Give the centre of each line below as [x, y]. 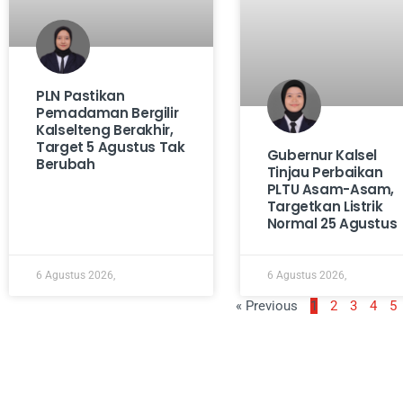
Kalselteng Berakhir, [105, 130]
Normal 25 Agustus [332, 224]
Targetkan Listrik [325, 207]
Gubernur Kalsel [322, 156]
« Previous [267, 306]
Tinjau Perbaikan [325, 173]
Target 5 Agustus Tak [111, 148]
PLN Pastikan [81, 96]
